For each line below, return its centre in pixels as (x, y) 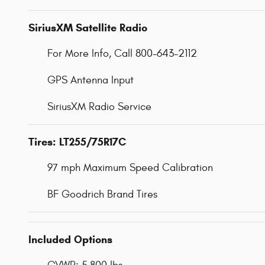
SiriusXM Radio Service (99, 106)
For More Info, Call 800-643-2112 (122, 53)
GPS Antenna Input (91, 80)
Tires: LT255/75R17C (77, 142)
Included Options (70, 239)
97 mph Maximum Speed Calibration (130, 167)
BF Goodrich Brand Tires (102, 194)
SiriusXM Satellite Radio (88, 28)
